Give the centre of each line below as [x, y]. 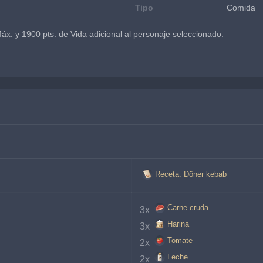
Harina [178, 224]
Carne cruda [188, 208]
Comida [241, 8]
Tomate [180, 240]
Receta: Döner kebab [191, 174]
